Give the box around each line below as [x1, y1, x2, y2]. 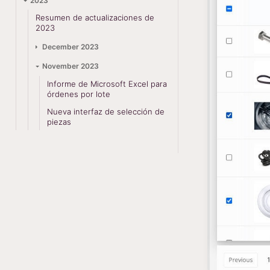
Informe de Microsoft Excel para [47, 79, 168, 89]
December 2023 [42, 42, 99, 52]
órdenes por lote [47, 89, 111, 99]
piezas [47, 116, 72, 127]
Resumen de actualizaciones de [35, 13, 154, 23]
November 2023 [42, 61, 99, 71]
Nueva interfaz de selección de [47, 106, 165, 116]
